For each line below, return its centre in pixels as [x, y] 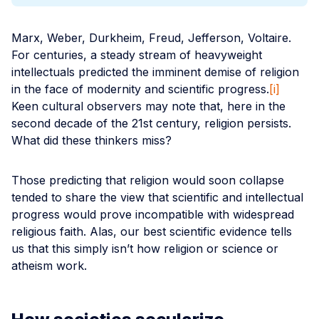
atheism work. [49, 265]
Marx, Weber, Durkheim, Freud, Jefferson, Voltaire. [151, 37]
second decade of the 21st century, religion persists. [151, 123]
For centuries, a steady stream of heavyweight [137, 54]
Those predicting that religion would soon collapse [148, 180]
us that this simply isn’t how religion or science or [145, 248]
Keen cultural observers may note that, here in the [148, 106]
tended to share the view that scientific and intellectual [157, 197]
